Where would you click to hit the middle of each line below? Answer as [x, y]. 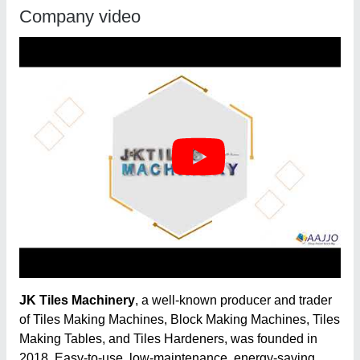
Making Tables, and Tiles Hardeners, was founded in [168, 339]
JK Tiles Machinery [77, 300]
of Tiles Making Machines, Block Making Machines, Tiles [180, 319]
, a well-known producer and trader [233, 300]
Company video [80, 16]
